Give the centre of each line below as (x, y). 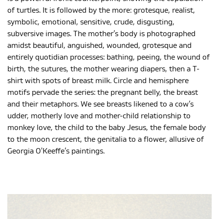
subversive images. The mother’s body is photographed (101, 34)
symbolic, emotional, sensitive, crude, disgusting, (91, 22)
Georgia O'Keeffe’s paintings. (56, 151)
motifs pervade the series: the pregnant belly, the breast (103, 93)
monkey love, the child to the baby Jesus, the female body (107, 128)
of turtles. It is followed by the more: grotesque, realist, (101, 11)
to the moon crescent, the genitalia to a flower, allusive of (106, 140)
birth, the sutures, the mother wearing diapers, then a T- (103, 69)
